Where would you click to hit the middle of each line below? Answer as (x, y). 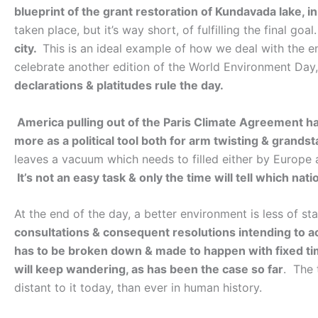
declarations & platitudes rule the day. (119, 86)
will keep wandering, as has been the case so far (149, 269)
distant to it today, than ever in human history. (138, 288)
